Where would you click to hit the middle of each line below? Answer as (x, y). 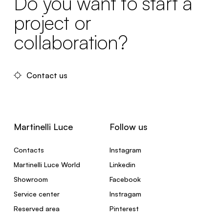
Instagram (125, 150)
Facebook (125, 179)
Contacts (29, 150)
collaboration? (70, 42)
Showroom (31, 179)
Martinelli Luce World (47, 164)
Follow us (129, 126)
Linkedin (122, 164)
